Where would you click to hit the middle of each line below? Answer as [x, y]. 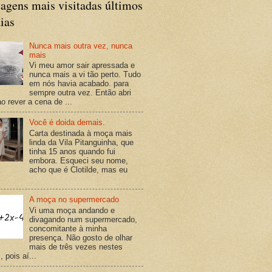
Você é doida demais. [67, 123]
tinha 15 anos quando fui [73, 151]
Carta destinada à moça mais [81, 133]
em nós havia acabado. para [79, 84]
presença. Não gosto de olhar [81, 237]
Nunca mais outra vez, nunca [81, 46]
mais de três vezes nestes [76, 246]
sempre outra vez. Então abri [80, 93]
